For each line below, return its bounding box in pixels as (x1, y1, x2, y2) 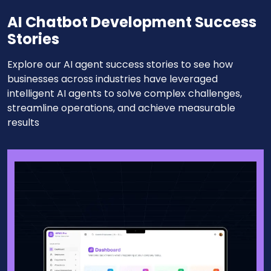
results (7, 115, 39, 129)
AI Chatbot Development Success (7, 11, 256, 32)
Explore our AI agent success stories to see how (7, 57, 233, 71)
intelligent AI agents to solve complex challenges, (7, 86, 242, 100)
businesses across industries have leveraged (7, 71, 218, 86)
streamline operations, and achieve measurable (7, 100, 235, 115)
